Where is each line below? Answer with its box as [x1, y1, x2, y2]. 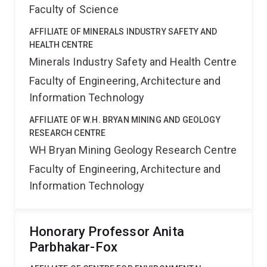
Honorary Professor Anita [29, 224, 184, 239]
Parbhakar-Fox [29, 240, 118, 254]
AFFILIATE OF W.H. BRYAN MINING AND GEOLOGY [29, 115, 221, 125]
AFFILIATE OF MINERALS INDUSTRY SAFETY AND [29, 27, 218, 36]
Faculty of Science [29, 3, 119, 15]
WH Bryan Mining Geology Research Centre [29, 144, 237, 156]
